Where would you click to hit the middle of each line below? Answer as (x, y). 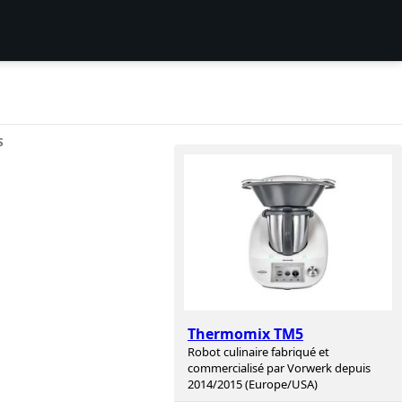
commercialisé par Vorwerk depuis (279, 368)
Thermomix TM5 (245, 334)
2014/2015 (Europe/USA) (253, 385)
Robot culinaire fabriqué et (258, 352)
